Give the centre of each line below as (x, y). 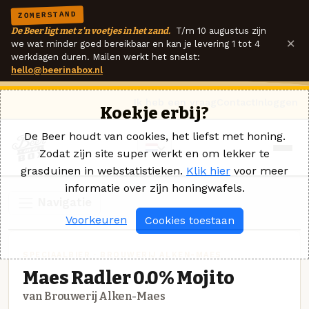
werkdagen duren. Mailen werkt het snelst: (106, 57)
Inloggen (277, 102)
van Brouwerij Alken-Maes (94, 296)
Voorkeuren (96, 220)
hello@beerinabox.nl (57, 70)
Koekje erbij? (154, 113)
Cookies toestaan (190, 220)
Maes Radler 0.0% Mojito (129, 278)
